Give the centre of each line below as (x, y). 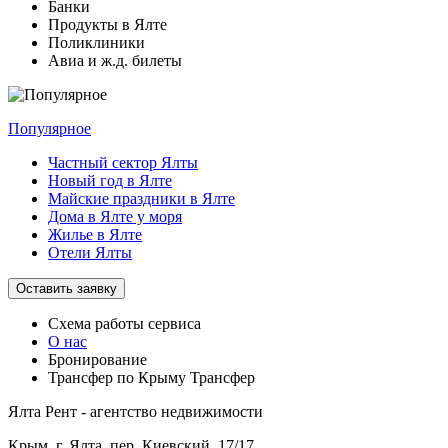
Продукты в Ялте (107, 24)
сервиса (174, 323)
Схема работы (98, 323)
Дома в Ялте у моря (115, 216)
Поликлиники (96, 42)
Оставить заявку (66, 288)
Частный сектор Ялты (123, 162)
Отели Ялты (90, 252)
